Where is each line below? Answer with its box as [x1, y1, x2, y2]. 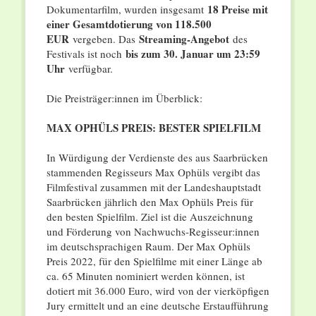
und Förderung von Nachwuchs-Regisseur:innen [46, 224, 260, 239]
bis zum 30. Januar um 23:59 [125, 46, 260, 62]
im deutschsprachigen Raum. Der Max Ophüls [46, 239, 250, 254]
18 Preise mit [207, 1, 268, 18]
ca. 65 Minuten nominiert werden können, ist [46, 269, 245, 284]
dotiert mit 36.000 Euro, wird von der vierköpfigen [46, 284, 269, 298]
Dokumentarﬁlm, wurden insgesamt [46, 2, 207, 17]
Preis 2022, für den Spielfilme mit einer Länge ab [46, 254, 262, 269]
